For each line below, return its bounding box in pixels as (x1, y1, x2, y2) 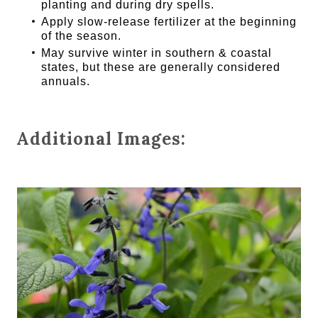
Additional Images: (16, 128, 187, 150)
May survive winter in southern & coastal (41, 47, 273, 60)
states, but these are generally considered (41, 61, 281, 74)
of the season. (41, 30, 122, 43)
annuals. (41, 75, 91, 88)
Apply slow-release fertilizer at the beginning (41, 16, 297, 28)
